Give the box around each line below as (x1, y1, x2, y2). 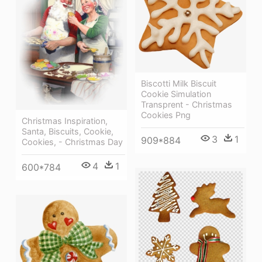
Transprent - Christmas (141, 99, 232, 109)
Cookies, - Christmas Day (22, 136, 123, 147)
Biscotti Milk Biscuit (141, 78, 216, 88)
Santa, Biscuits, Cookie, (22, 126, 113, 136)
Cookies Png (141, 109, 191, 120)
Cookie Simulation (141, 88, 211, 99)
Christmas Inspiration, (22, 115, 108, 126)
